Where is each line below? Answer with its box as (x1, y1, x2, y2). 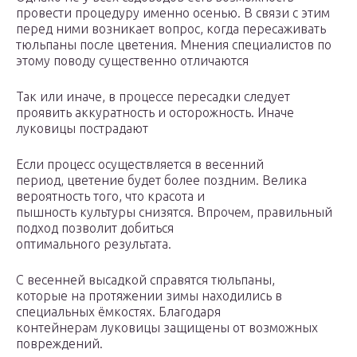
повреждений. (16, 336, 103, 351)
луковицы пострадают (16, 121, 148, 136)
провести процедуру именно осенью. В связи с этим (16, 6, 330, 21)
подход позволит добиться (16, 221, 174, 236)
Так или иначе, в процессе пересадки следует (16, 89, 290, 104)
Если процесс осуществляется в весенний (16, 157, 264, 172)
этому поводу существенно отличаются (16, 53, 249, 69)
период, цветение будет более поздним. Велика (16, 173, 307, 188)
